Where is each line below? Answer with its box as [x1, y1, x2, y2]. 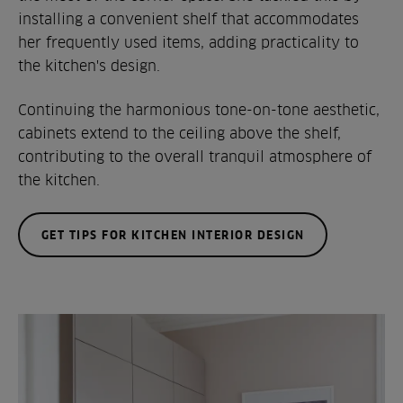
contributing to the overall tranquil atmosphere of [18, 148, 372, 165]
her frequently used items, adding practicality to [18, 33, 359, 50]
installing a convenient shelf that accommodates [18, 10, 359, 27]
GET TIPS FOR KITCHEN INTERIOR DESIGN [40, 228, 305, 242]
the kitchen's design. [18, 57, 160, 74]
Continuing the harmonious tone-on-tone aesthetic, [18, 101, 380, 118]
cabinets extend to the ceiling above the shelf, [18, 124, 341, 141]
